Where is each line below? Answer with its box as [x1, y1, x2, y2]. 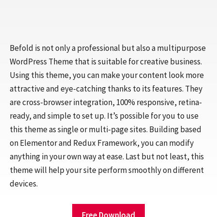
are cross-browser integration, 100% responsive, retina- [10, 97, 202, 108]
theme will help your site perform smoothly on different [10, 165, 204, 175]
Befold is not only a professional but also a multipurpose [10, 43, 206, 53]
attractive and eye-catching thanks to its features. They [10, 83, 202, 94]
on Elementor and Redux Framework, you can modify [10, 138, 194, 148]
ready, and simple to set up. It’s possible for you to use [10, 110, 199, 121]
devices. [10, 178, 38, 189]
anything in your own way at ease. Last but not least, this [10, 151, 204, 162]
